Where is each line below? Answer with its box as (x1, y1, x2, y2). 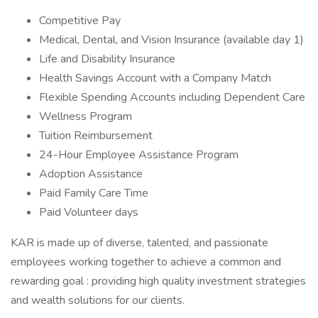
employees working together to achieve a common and (11, 254, 281, 270)
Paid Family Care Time (39, 185, 148, 201)
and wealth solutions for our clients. (11, 292, 185, 308)
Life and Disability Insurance (39, 51, 175, 67)
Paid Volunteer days (39, 204, 138, 220)
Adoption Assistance (39, 166, 143, 182)
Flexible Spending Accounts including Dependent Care (39, 89, 305, 105)
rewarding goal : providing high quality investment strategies (11, 273, 306, 289)
